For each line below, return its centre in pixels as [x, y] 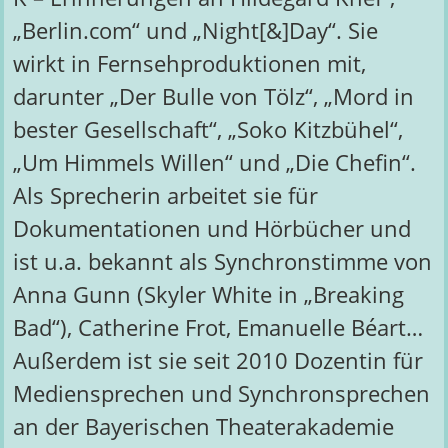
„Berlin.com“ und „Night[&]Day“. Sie [195, 31]
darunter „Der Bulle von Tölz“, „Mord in [213, 97]
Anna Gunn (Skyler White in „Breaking [208, 295]
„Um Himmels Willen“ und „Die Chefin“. [214, 163]
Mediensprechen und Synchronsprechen [221, 394]
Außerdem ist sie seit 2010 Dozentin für [217, 361]
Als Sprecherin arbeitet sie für [165, 196]
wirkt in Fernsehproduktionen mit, [189, 64]
